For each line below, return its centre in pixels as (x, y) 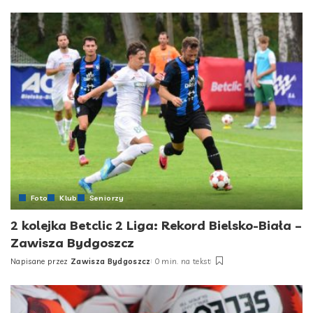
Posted (25, 267)
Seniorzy (107, 197)
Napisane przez (39, 261)
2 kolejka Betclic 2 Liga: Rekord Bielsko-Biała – (156, 225)
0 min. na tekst (182, 261)
